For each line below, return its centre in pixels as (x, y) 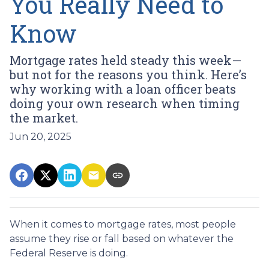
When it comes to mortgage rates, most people (123, 224)
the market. (44, 117)
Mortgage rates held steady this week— (125, 60)
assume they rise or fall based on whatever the (122, 238)
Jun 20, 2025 (41, 136)
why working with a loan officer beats (123, 89)
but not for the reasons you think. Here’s (128, 74)
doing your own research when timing (125, 103)
